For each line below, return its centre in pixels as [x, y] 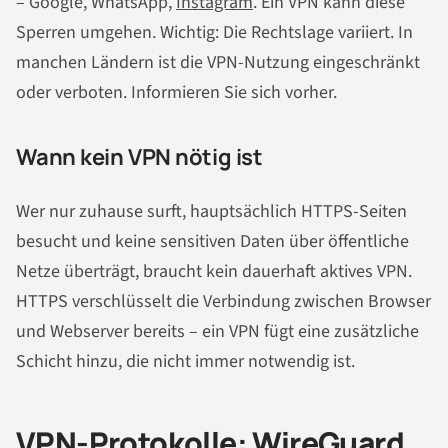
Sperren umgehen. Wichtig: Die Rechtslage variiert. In [214, 33]
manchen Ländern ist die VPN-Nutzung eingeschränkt [218, 63]
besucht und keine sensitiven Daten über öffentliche [212, 241]
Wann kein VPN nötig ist [139, 157]
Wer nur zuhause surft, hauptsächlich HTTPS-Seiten [211, 211]
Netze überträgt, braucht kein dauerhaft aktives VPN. [214, 271]
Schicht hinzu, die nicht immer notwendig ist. [185, 361]
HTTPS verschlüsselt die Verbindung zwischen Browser [223, 301]
